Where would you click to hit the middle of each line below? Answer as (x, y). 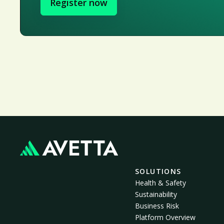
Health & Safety (160, 183)
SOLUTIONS (158, 171)
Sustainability (156, 194)
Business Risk (157, 206)
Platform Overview (165, 217)
